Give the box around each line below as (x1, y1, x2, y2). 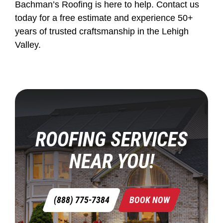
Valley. (15, 40, 41, 50)
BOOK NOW (129, 194, 170, 205)
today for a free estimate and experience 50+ (15, 13, 193, 23)
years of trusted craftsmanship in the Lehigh (15, 26, 189, 37)
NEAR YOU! (69, 149, 154, 173)
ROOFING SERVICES (35, 127, 188, 151)
